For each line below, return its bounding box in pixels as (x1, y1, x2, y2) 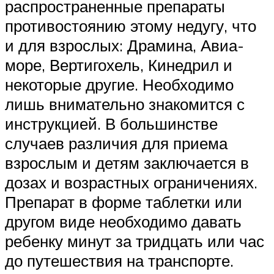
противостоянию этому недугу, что (5, 16, 256, 36)
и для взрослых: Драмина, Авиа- (5, 35, 244, 56)
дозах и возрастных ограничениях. (5, 172, 257, 193)
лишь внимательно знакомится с (5, 94, 245, 114)
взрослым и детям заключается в (5, 153, 249, 173)
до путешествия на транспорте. (5, 251, 234, 271)
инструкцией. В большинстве (5, 114, 218, 134)
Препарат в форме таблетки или (5, 192, 242, 212)
